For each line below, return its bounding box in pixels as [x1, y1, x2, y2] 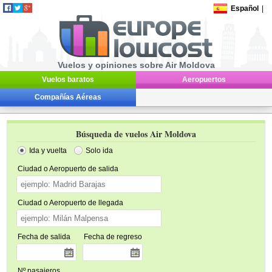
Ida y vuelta [29, 146, 67, 155]
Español [231, 4, 259, 13]
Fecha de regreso [84, 233, 143, 241]
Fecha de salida [18, 233, 71, 241]
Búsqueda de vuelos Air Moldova [76, 127, 196, 140]
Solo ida [86, 146, 114, 155]
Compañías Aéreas [35, 93, 101, 101]
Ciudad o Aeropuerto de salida [18, 165, 119, 173]
